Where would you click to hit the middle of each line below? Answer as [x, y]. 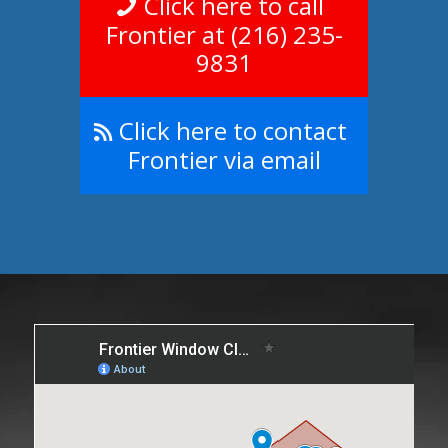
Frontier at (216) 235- [224, 34]
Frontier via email [224, 159]
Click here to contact [233, 130]
